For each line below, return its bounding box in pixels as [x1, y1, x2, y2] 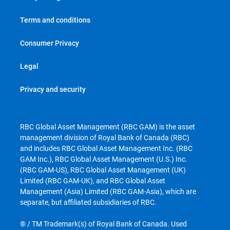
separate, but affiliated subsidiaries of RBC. [20, 198, 157, 206]
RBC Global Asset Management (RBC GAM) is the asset [20, 122, 195, 131]
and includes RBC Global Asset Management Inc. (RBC [20, 144, 193, 152]
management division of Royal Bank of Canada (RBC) [20, 133, 189, 142]
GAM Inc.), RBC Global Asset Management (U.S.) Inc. [20, 155, 187, 163]
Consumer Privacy [20, 39, 79, 47]
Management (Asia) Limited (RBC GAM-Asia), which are [20, 187, 196, 196]
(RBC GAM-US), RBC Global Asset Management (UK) [20, 165, 186, 174]
